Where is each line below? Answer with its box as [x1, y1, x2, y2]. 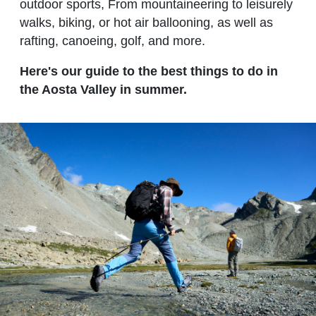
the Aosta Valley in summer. [20, 83, 187, 97]
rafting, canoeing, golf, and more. [20, 34, 205, 49]
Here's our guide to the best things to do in [20, 64, 278, 79]
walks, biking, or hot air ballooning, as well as [20, 16, 273, 30]
